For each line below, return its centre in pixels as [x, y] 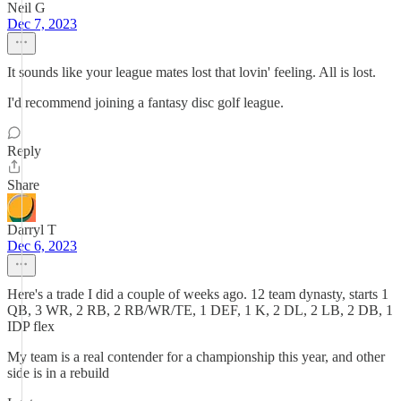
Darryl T [32, 230]
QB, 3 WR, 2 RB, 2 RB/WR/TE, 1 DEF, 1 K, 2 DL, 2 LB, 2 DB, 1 [200, 310]
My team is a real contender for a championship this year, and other [196, 357]
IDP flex [31, 326]
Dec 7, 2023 [42, 24]
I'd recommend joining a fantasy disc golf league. [145, 102]
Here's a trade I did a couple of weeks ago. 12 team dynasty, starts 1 [198, 294]
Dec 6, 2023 [42, 246]
